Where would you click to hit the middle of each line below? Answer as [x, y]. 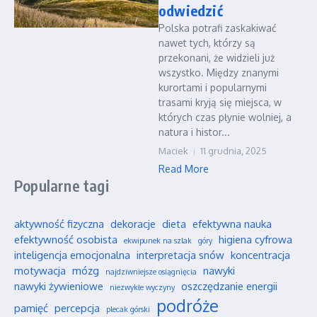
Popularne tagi [62, 185]
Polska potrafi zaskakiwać [218, 28]
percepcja [77, 308]
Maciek [173, 151]
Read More [184, 169]
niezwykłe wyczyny [142, 287]
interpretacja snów [180, 255]
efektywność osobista [66, 239]
